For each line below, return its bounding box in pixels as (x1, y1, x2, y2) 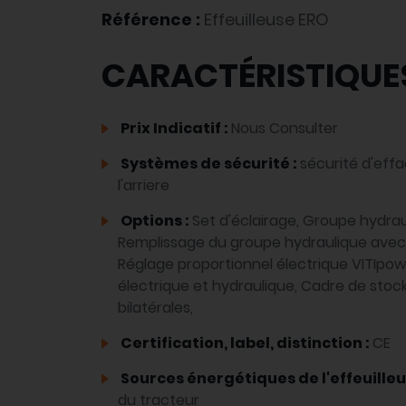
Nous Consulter (231, 118, 338, 140)
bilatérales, (118, 297, 193, 319)
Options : (118, 210, 192, 232)
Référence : (101, 8, 204, 32)
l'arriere (118, 175, 169, 197)
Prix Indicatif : (118, 118, 231, 140)
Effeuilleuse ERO (204, 8, 329, 32)
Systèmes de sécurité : (118, 153, 300, 175)
